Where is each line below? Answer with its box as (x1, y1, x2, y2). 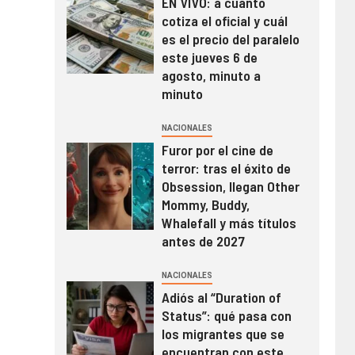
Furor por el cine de (161, 140, 273, 158)
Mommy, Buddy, (161, 195, 250, 213)
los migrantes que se (161, 324, 284, 342)
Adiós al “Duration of (161, 288, 281, 306)
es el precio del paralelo (161, 29, 300, 48)
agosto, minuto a (161, 66, 261, 84)
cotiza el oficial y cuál (161, 11, 288, 29)
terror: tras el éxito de (161, 158, 291, 177)
